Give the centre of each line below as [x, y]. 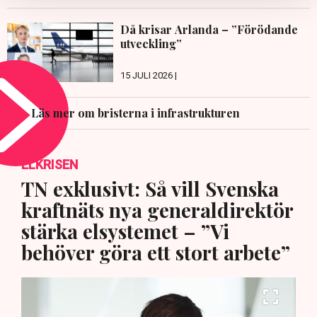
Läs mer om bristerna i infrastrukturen [136, 113]
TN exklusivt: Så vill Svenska [150, 189]
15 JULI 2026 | [149, 76]
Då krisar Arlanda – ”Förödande [209, 29]
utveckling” [151, 43]
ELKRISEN [50, 165]
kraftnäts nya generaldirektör [157, 210]
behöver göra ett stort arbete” [156, 253]
